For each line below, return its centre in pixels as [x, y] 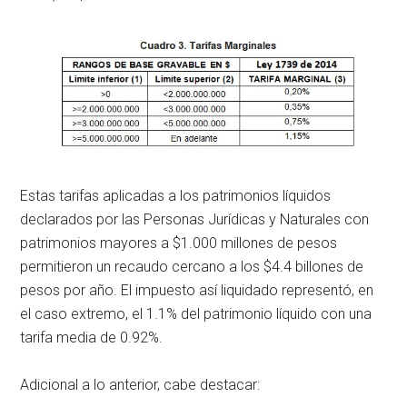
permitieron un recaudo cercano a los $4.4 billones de [192, 266]
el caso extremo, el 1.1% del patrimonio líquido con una [196, 313]
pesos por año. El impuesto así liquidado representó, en [197, 290]
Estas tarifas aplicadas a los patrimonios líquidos [176, 195]
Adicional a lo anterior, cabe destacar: [140, 384]
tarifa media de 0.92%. [92, 337]
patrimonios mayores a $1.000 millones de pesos [179, 243]
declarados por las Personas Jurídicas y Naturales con [195, 219]
